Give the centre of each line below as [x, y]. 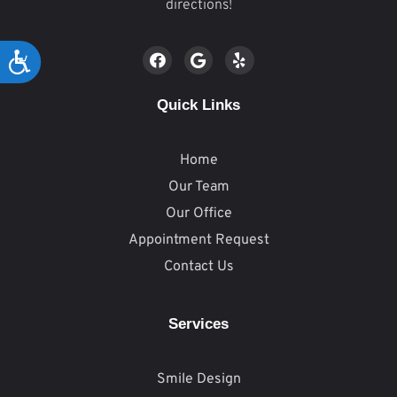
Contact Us [198, 267]
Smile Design [198, 380]
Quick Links [198, 105]
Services [198, 324]
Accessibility [79, 59]
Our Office [198, 214]
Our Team [198, 187]
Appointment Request [198, 241]
